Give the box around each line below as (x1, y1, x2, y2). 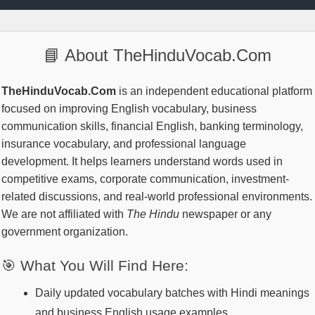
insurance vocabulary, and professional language (1, 138, 246, 150)
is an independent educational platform (116, 85, 312, 98)
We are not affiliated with (1, 208, 127, 221)
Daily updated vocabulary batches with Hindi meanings (35, 286, 309, 299)
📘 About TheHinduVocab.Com (44, 46, 271, 65)
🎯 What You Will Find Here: (1, 257, 188, 274)
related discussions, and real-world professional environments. (1, 191, 312, 203)
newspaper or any (179, 208, 271, 221)
